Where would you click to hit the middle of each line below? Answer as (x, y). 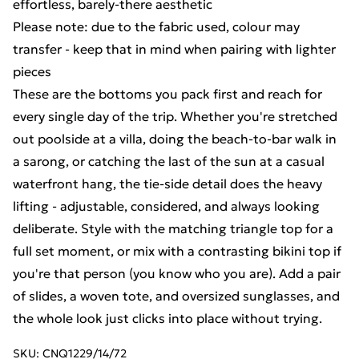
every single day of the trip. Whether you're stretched (175, 116)
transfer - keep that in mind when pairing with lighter (174, 49)
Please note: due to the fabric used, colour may (156, 26)
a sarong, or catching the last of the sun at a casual (169, 161)
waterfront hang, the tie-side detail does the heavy (167, 184)
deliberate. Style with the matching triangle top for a (173, 228)
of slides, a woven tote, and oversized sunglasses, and (176, 296)
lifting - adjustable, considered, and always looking (166, 206)
